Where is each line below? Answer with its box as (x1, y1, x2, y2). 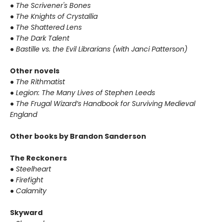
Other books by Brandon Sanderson (10, 131, 146, 141)
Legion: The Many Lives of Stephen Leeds (16, 88, 155, 98)
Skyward (10, 208, 43, 218)
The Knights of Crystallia (16, 11, 98, 21)
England (10, 110, 37, 119)
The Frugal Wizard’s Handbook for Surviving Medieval (16, 99, 195, 109)
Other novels (10, 66, 59, 76)
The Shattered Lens (16, 22, 82, 32)
